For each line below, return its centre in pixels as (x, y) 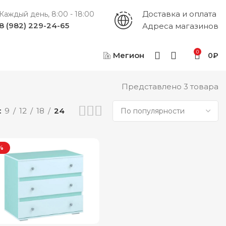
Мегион (129, 55)
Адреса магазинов (180, 26)
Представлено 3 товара (170, 87)
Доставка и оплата (179, 14)
